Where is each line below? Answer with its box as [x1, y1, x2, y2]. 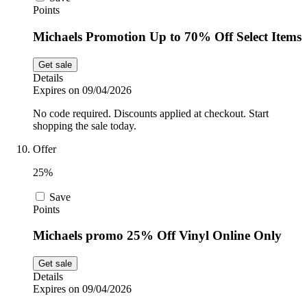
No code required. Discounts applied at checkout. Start [33, 107, 269, 119]
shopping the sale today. [33, 119, 136, 132]
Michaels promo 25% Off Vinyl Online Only [33, 228, 282, 243]
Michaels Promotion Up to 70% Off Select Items [33, 29, 302, 44]
